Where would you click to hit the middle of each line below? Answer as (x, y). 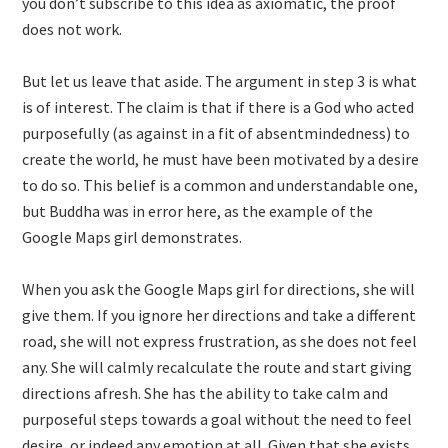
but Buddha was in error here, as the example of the (198, 211)
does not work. (72, 29)
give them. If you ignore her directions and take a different (219, 315)
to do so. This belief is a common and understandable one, (220, 185)
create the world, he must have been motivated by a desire (221, 159)
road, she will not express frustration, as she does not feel (220, 341)
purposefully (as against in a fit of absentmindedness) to (216, 133)
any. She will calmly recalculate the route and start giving (217, 367)
